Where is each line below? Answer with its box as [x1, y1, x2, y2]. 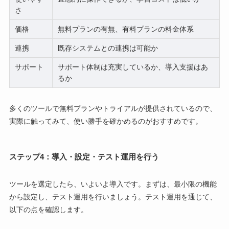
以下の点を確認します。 [9, 205, 88, 214]
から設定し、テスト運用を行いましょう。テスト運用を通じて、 [9, 192, 217, 201]
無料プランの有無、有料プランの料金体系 [58, 25, 194, 33]
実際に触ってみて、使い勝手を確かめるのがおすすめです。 [9, 117, 202, 125]
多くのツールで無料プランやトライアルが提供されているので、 [9, 104, 217, 112]
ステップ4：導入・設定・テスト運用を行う [9, 152, 159, 162]
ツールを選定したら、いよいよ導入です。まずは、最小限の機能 [9, 179, 217, 188]
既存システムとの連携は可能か [58, 43, 158, 52]
